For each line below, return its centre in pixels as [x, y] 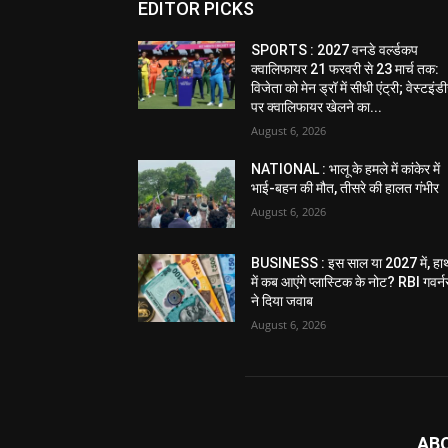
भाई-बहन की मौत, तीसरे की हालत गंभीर [345, 187]
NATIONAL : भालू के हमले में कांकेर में [346, 168]
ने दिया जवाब [282, 301]
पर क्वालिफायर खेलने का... [317, 106]
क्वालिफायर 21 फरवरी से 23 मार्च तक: [345, 68]
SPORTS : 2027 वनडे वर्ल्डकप [335, 49]
